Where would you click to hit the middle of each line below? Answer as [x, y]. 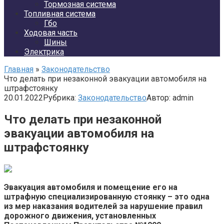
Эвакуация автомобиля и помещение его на [91, 187]
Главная [19, 69]
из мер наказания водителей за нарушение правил [103, 206]
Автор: [158, 98]
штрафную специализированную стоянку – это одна [107, 196]
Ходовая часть [51, 33]
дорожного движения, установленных [80, 215]
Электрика [44, 52]
